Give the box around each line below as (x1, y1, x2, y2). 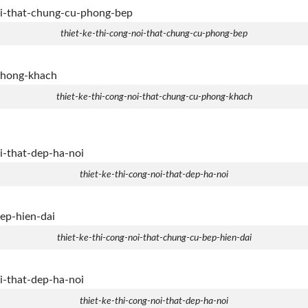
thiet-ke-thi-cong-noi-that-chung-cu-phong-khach (56, 91, 252, 102)
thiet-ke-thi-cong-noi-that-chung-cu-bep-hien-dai (56, 232, 252, 243)
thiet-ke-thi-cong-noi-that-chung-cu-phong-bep (60, 28, 247, 39)
